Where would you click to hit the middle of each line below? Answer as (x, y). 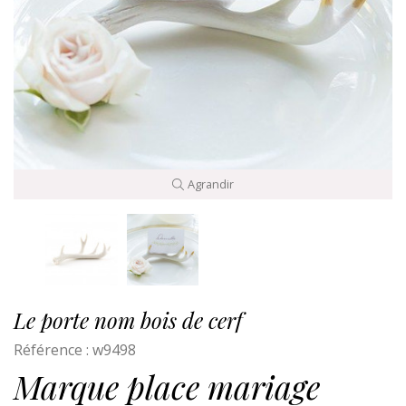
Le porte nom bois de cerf (128, 320)
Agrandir (210, 184)
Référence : (51, 350)
